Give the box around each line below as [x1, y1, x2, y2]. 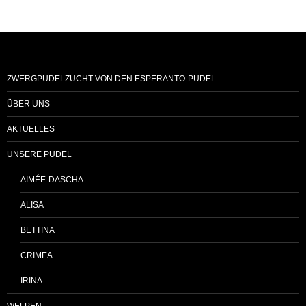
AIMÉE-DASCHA [20, 175, 83, 184]
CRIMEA [20, 251, 53, 260]
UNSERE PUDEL [7, 150, 72, 159]
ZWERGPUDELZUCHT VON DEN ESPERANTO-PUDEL [7, 74, 216, 83]
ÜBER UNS [7, 99, 50, 109]
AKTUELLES [7, 124, 55, 134]
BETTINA [20, 225, 55, 235]
